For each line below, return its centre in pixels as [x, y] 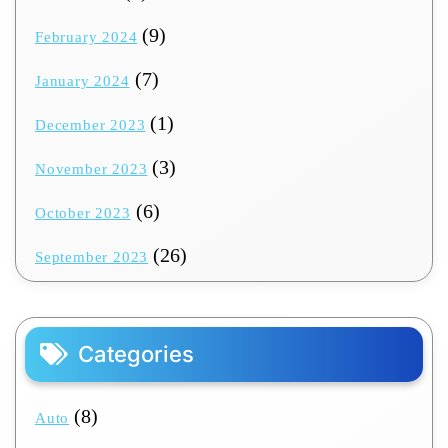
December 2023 [90, 125]
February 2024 [86, 37]
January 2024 [82, 81]
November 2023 [91, 169]
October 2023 [83, 213]
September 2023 [92, 257]
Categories [136, 354]
